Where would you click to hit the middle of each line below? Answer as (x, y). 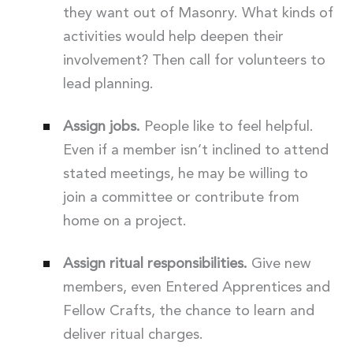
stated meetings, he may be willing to (185, 174)
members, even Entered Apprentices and (196, 287)
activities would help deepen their (173, 37)
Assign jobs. (101, 126)
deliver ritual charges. (133, 334)
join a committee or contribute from (181, 197)
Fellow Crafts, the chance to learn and (188, 311)
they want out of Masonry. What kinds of (198, 13)
